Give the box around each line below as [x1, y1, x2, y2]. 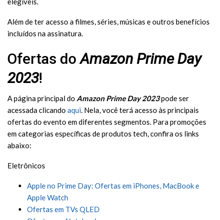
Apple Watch [27, 192, 68, 202]
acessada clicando [7, 105, 67, 114]
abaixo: [7, 140, 31, 150]
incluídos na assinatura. [7, 28, 83, 38]
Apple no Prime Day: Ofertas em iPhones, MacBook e [27, 181, 199, 190]
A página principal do [7, 93, 77, 103]
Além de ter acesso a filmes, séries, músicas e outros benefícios [7, 17, 210, 26]
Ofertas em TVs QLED [27, 204, 100, 214]
